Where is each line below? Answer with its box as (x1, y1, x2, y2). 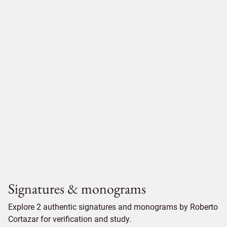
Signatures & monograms (8, 179, 146, 198)
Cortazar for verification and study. (8, 214, 131, 224)
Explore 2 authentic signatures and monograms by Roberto (8, 202, 218, 212)
